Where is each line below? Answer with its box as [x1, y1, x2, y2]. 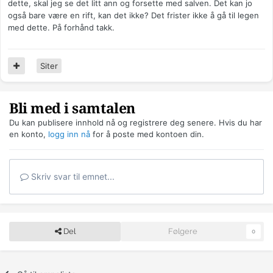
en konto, [9, 129, 48, 140]
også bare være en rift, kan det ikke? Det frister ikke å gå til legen [8, 10, 259, 21]
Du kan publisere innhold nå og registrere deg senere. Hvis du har [9, 118, 262, 128]
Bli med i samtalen [9, 101, 135, 118]
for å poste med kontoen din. [90, 129, 204, 140]
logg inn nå [48, 129, 90, 140]
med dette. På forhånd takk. [8, 23, 115, 33]
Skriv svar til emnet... [29, 171, 115, 182]
